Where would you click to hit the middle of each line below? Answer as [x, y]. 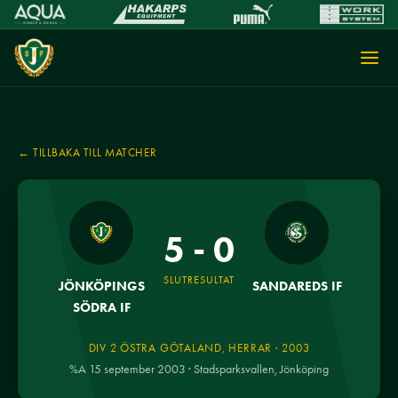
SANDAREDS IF [297, 286]
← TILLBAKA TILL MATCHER [88, 152]
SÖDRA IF [101, 307]
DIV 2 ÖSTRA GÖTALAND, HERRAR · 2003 [199, 348]
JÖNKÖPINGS [101, 286]
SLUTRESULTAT [199, 280]
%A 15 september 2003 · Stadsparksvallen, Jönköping [199, 369]
